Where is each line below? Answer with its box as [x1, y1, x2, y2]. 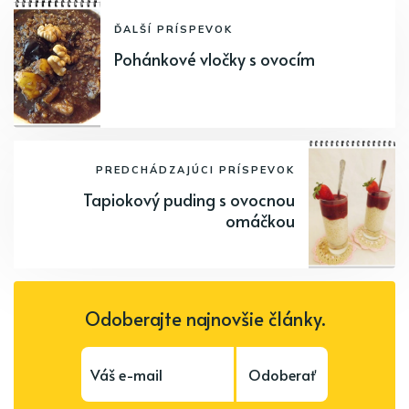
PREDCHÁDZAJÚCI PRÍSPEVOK [96, 163, 295, 176]
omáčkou [225, 208, 295, 232]
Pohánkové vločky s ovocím [114, 47, 315, 70]
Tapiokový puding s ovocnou [83, 187, 295, 211]
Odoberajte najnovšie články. [84, 305, 325, 331]
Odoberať [247, 363, 317, 384]
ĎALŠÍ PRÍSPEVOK [114, 22, 233, 36]
